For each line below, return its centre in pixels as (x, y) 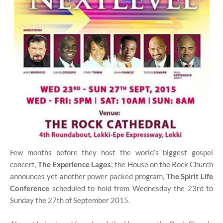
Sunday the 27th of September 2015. (70, 200)
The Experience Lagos (75, 164)
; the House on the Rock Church (162, 164)
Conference (30, 188)
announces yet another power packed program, (88, 176)
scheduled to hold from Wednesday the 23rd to (131, 188)
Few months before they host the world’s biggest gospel (111, 152)
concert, (24, 164)
